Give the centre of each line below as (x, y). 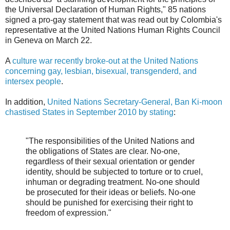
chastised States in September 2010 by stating (89, 112)
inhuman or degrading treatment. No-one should (113, 182)
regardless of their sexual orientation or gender (110, 161)
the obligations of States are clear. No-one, (103, 151)
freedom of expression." (69, 213)
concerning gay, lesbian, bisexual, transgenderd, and (101, 71)
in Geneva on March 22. (49, 41)
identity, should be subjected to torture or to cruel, (114, 171)
